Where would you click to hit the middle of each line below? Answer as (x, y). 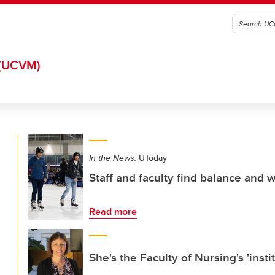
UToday (152, 158)
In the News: (113, 158)
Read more (113, 211)
